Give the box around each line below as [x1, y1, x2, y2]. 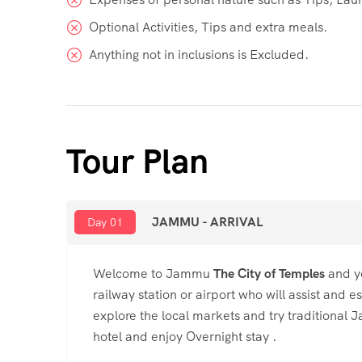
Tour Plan [66, 138, 208, 183]
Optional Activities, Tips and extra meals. [89, 18, 327, 36]
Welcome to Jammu [93, 264, 213, 282]
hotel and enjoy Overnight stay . [93, 327, 276, 345]
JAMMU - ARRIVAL [152, 213, 263, 230]
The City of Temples [213, 264, 325, 282]
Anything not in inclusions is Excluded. [89, 45, 309, 63]
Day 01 [87, 214, 123, 229]
